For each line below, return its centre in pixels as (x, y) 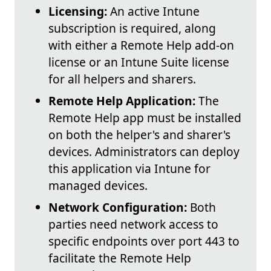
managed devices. (98, 185)
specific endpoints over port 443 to (144, 241)
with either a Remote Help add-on (141, 45)
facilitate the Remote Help (120, 258)
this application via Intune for (129, 168)
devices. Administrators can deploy (144, 151)
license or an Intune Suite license (139, 62)
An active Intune (153, 11)
